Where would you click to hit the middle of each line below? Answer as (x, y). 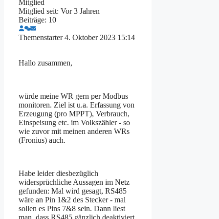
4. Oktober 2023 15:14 (100, 37)
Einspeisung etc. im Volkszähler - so (74, 122)
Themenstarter (41, 37)
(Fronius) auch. (42, 140)
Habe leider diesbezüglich (58, 173)
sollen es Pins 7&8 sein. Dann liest (72, 208)
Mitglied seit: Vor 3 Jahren (59, 11)
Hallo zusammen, (45, 63)
